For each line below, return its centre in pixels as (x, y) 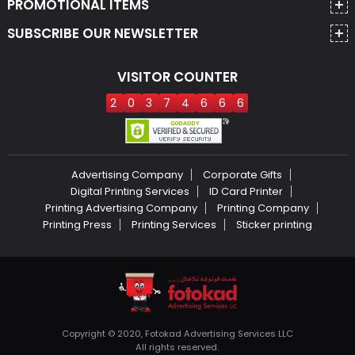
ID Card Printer (246, 191)
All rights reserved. (177, 347)
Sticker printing (274, 225)
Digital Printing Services (130, 191)
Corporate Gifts (243, 175)
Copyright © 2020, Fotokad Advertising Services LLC (177, 334)
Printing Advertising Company (121, 208)
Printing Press (77, 225)
